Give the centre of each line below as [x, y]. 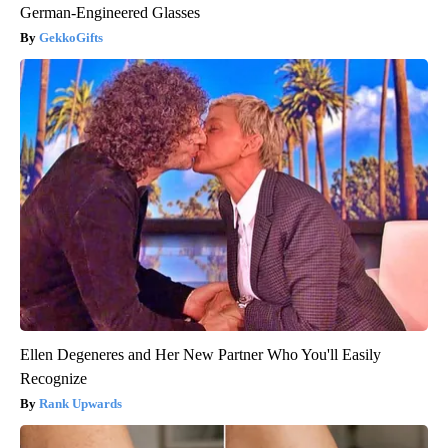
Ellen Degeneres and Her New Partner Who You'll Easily [200, 355]
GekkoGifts [71, 38]
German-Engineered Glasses [110, 13]
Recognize [53, 379]
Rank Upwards [80, 404]
